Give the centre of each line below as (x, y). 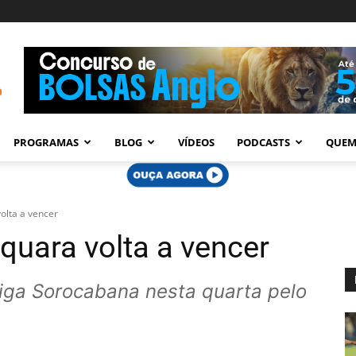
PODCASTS (263, 142)
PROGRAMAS (46, 142)
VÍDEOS (196, 142)
